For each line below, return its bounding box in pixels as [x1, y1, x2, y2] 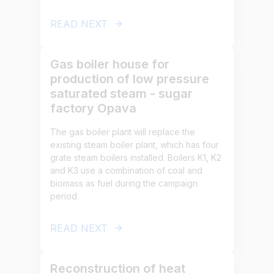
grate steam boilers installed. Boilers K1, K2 [50, 152, 221, 163]
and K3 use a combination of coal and [50, 165, 202, 176]
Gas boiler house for [50, 57, 169, 72]
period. [50, 191, 79, 201]
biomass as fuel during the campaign [50, 178, 198, 188]
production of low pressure [50, 72, 209, 86]
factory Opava [50, 101, 136, 116]
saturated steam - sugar [50, 86, 193, 101]
